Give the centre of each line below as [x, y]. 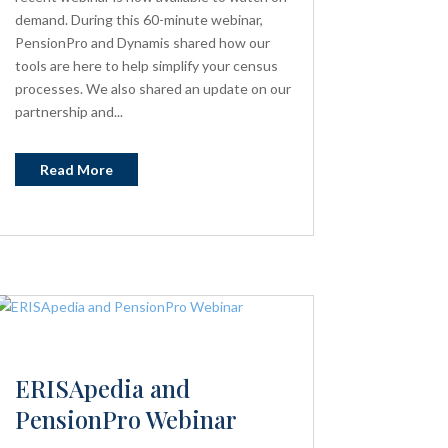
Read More [76, 169]
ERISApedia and [102, 387]
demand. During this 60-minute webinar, [138, 19]
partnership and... [68, 111]
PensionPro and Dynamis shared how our [142, 42]
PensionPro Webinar [125, 418]
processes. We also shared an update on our [152, 88]
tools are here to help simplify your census [146, 65]
